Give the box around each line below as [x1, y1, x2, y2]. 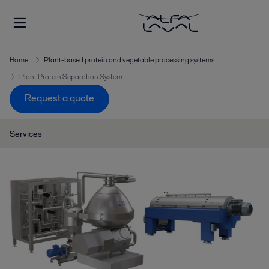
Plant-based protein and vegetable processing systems [44, 55, 214, 65]
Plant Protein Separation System [19, 71, 122, 82]
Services [10, 128, 42, 140]
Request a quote [25, 91, 94, 106]
